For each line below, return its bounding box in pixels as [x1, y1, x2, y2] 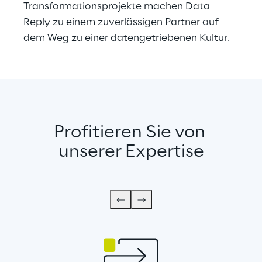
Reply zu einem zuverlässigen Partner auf [23, 17, 221, 27]
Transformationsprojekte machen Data [23, 1, 212, 12]
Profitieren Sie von [53, 123, 209, 142]
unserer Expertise [58, 143, 204, 161]
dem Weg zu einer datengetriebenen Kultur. [23, 33, 230, 43]
